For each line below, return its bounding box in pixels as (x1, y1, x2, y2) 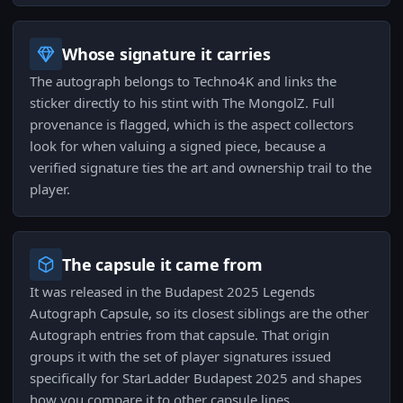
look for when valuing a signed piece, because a (30, 137, 326, 156)
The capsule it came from (62, 254, 263, 276)
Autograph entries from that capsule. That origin (30, 326, 329, 345)
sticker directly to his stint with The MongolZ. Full (30, 94, 335, 112)
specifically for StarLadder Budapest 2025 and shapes (30, 369, 362, 388)
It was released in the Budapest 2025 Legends (30, 282, 315, 301)
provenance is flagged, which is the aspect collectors (30, 115, 354, 134)
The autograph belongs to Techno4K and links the (30, 72, 336, 91)
